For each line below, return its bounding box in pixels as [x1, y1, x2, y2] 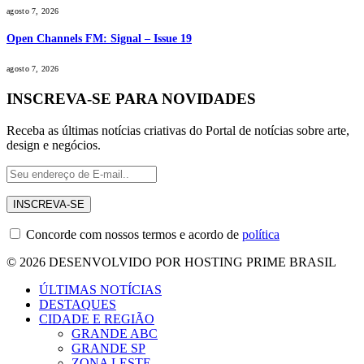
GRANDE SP [71, 340, 145, 355]
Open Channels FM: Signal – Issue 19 [6, 32, 192, 45]
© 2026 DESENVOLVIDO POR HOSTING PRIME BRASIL [6, 254, 336, 269]
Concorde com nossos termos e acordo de [23, 227, 242, 241]
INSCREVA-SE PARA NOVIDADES [6, 90, 256, 108]
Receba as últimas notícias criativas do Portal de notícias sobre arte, [6, 123, 349, 137]
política [242, 227, 279, 241]
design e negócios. [6, 137, 101, 152]
